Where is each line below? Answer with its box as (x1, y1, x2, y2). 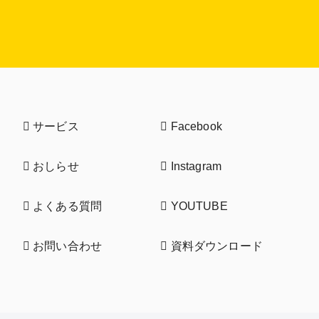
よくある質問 (29, 200, 103, 213)
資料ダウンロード (167, 240, 263, 253)
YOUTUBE (167, 200, 228, 213)
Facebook (167, 120, 222, 133)
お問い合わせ (29, 240, 103, 253)
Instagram (167, 160, 222, 173)
